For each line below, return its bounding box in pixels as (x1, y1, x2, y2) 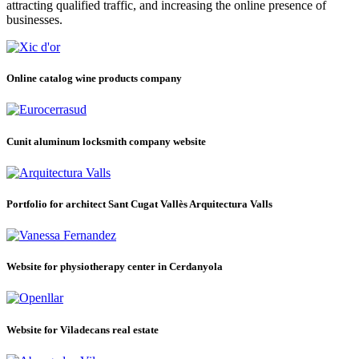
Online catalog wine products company (6, 72, 182, 85)
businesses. (6, 13, 63, 27)
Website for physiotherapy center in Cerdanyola (6, 260, 223, 273)
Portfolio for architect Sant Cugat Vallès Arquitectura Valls (6, 197, 272, 210)
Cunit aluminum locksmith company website (6, 135, 206, 147)
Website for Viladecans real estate (6, 323, 159, 336)
